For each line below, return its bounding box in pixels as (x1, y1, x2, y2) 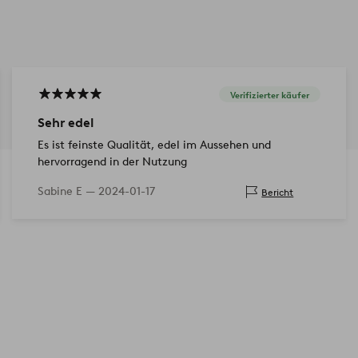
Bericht (261, 185, 294, 198)
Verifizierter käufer (230, 89, 310, 101)
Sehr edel (37, 115, 94, 131)
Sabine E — (37, 185, 98, 199)
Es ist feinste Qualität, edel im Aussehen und (37, 138, 157, 153)
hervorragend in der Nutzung (37, 155, 187, 169)
